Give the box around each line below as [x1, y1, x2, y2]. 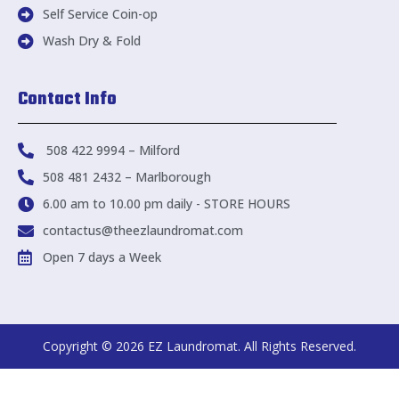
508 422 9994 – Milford [42, 142, 180, 159]
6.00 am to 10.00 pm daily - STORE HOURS [42, 195, 290, 212]
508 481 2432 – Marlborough [42, 168, 211, 185]
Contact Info [18, 85, 117, 113]
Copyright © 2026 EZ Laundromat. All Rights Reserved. [43, 338, 356, 354]
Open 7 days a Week [42, 248, 161, 265]
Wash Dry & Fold [42, 32, 141, 49]
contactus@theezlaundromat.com [42, 222, 243, 239]
